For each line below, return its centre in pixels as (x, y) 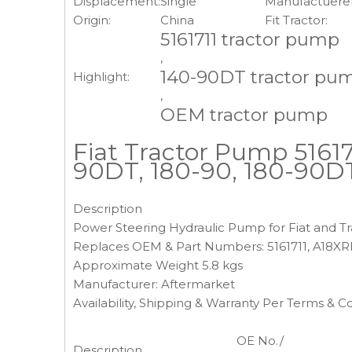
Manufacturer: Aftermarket (154, 284)
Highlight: (101, 77)
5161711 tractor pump (250, 39)
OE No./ (260, 341)
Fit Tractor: (296, 20)
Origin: (92, 20)
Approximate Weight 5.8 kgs (158, 265)
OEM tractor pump (244, 115)
